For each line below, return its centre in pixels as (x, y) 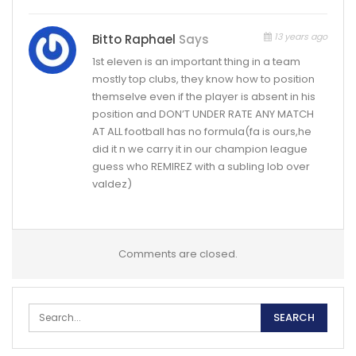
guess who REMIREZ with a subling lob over (201, 166)
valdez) (112, 184)
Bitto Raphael (134, 39)
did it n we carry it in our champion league (200, 149)
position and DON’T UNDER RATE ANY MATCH (203, 114)
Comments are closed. (178, 253)
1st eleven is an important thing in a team (196, 61)
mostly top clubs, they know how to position (203, 79)
